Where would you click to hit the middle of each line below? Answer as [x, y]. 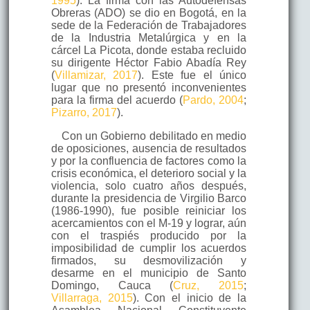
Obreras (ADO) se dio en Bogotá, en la [149, 12]
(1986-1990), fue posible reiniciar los [149, 210]
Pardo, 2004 [213, 100]
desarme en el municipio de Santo [149, 273]
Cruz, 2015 [209, 285]
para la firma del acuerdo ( [117, 100]
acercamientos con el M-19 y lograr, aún [149, 223]
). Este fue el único [192, 75]
